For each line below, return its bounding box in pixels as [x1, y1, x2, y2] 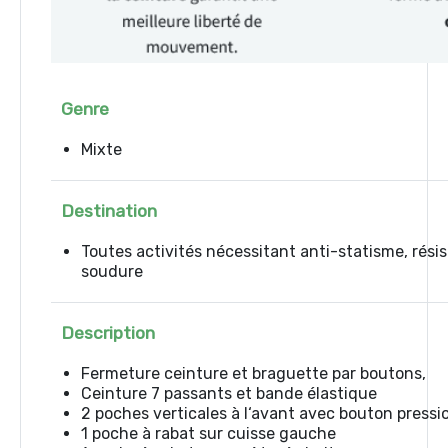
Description [61, 323, 155, 343]
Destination [61, 201, 157, 221]
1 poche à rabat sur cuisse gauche [81, 424, 336, 443]
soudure [81, 262, 143, 281]
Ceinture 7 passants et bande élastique [81, 384, 377, 403]
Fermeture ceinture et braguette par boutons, [81, 364, 426, 383]
